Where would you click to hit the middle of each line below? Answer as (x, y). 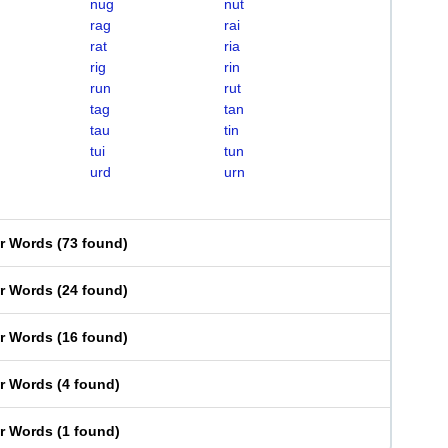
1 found (88, 431)
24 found (92, 290)
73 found (92, 243)
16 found (92, 337)
